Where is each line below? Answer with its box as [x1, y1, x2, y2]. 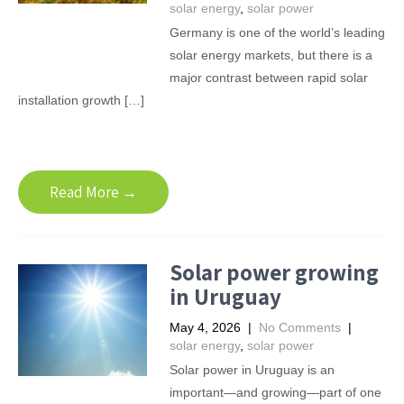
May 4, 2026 [169, 320, 241, 335]
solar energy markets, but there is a [169, 48, 372, 62]
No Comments [258, 320, 341, 335]
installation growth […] [18, 93, 144, 107]
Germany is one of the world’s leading [169, 25, 385, 40]
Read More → [50, 182, 137, 202]
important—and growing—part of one [169, 385, 381, 399]
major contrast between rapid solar [169, 70, 368, 85]
